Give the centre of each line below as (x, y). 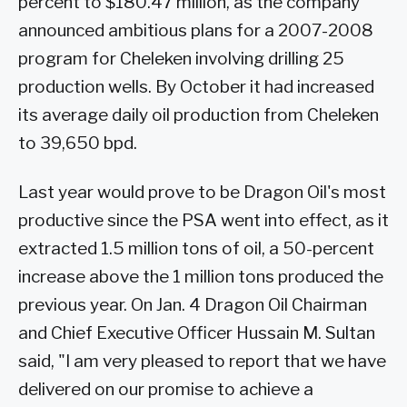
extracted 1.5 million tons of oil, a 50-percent (196, 249)
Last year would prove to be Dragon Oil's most (202, 193)
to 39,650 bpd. (78, 144)
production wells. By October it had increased (196, 87)
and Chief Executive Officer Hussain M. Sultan (197, 333)
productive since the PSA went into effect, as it (203, 221)
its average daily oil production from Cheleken (199, 115)
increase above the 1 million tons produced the (201, 277)
